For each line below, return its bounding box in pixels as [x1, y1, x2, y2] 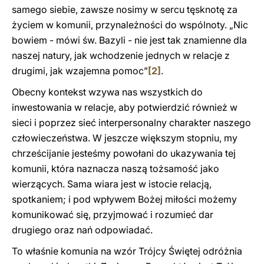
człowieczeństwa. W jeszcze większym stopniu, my [12, 132, 237, 144]
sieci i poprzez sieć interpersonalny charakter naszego [12, 117, 251, 128]
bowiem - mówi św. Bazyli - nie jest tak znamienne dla [12, 34, 247, 46]
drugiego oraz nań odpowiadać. [12, 224, 153, 236]
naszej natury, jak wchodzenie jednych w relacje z [12, 49, 230, 61]
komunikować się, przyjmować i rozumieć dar [12, 209, 213, 220]
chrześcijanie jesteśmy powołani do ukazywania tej [12, 147, 236, 159]
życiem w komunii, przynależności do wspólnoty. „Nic [12, 19, 248, 31]
